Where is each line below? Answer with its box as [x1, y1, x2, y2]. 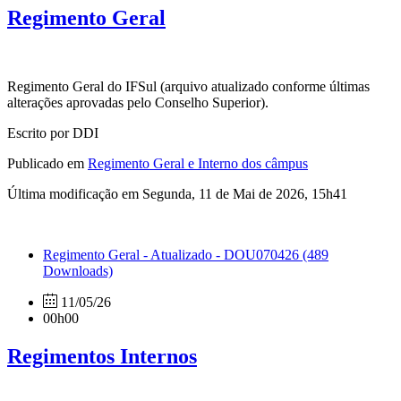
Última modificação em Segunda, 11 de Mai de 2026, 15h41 [7, 186, 347, 202]
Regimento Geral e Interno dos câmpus [88, 156, 308, 172]
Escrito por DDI [7, 125, 98, 141]
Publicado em [7, 156, 88, 172]
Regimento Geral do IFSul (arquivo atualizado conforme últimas [7, 79, 370, 95]
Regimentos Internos [7, 345, 197, 368]
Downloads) [43, 263, 113, 279]
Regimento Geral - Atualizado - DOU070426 [43, 247, 303, 263]
